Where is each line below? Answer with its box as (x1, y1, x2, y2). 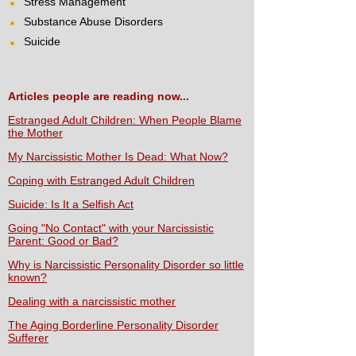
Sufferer (8, 331, 48, 345)
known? (8, 271, 47, 284)
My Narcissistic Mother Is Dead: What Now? (8, 150, 228, 164)
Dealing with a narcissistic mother (8, 295, 176, 308)
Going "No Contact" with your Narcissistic (8, 222, 214, 235)
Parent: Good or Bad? (8, 234, 118, 248)
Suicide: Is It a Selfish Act (8, 198, 133, 211)
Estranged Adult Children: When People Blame (8, 114, 242, 127)
